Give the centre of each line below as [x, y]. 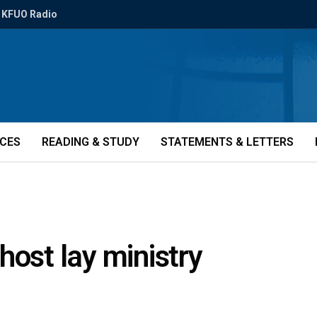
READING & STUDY [91, 142]
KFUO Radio [29, 14]
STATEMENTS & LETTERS [227, 142]
